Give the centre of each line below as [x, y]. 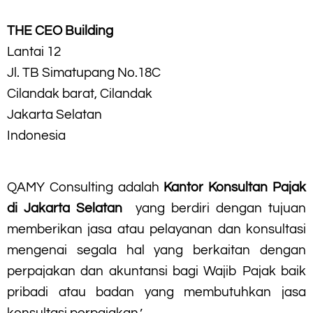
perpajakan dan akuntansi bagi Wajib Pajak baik [156, 271]
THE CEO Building [60, 30]
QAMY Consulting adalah [86, 187]
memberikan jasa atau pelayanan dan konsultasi [156, 229]
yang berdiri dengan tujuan [214, 208]
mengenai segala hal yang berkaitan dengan [156, 250]
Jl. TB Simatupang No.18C [84, 72]
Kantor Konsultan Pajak [235, 187]
